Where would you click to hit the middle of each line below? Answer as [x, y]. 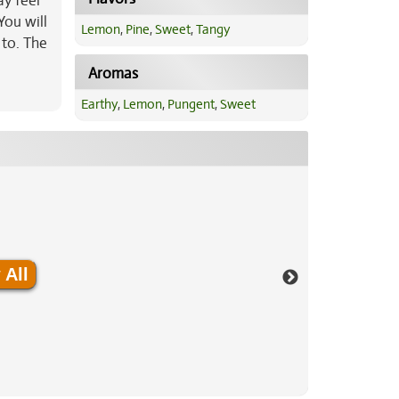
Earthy [99, 104]
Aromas [113, 73]
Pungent [191, 104]
